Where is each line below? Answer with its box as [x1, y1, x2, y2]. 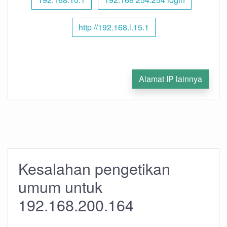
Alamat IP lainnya [139, 73, 202, 85]
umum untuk [18, 175, 102, 198]
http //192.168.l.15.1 [78, 21, 149, 33]
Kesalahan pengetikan [18, 157, 170, 179]
